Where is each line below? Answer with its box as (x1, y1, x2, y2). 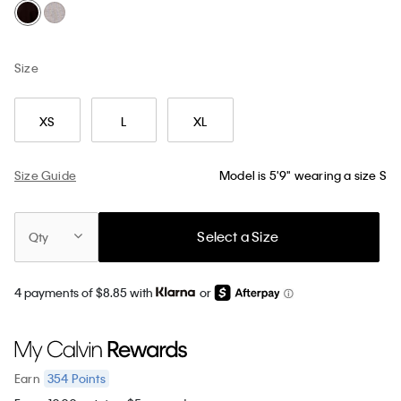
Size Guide (14, 166, 76, 183)
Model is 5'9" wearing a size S (219, 167, 387, 183)
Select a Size (197, 227, 279, 246)
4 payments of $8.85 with (14, 284, 156, 300)
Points (68, 370, 106, 386)
